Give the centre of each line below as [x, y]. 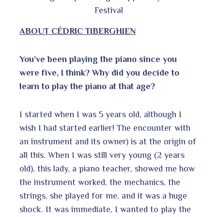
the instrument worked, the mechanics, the [100, 182]
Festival [108, 10]
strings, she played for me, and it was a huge [103, 195]
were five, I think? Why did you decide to [99, 72]
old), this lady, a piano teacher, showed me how [107, 168]
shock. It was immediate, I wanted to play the [105, 209]
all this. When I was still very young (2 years [102, 155]
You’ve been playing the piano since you [98, 59]
